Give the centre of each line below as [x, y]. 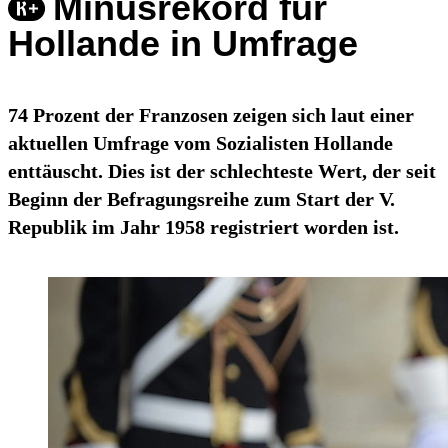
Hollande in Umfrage [183, 44]
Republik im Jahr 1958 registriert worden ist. [203, 227]
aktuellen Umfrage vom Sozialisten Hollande [200, 143]
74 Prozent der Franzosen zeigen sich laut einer [211, 115]
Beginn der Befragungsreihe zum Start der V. [201, 199]
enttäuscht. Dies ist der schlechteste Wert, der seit [222, 171]
